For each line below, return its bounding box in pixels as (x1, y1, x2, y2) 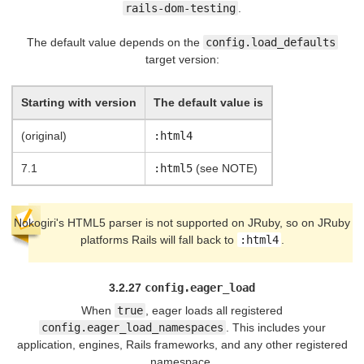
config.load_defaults (205, 35, 336, 49)
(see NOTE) (193, 161, 258, 175)
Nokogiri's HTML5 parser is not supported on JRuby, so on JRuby (14, 215, 350, 229)
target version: (145, 52, 219, 66)
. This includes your (225, 321, 326, 335)
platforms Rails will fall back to (80, 232, 237, 246)
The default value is (154, 95, 263, 109)
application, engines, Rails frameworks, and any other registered (16, 338, 348, 352)
